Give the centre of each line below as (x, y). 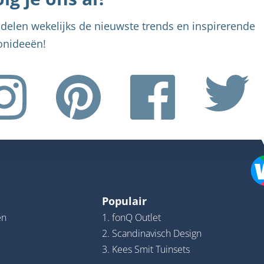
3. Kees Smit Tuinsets (146, 249)
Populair (124, 201)
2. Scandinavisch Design (151, 233)
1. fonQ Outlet (131, 217)
